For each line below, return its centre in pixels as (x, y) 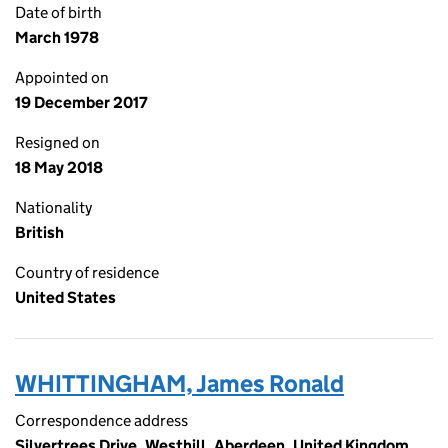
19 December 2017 (81, 102)
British (39, 232)
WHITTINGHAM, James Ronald (179, 383)
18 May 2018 (59, 167)
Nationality (53, 207)
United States (65, 297)
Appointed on (62, 77)
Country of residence (87, 272)
